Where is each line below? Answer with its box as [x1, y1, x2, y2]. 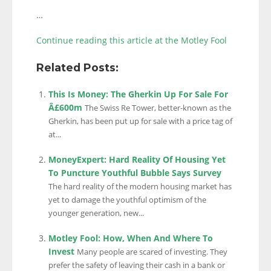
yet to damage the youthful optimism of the [48, 195, 206, 205]
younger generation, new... [48, 208, 144, 218]
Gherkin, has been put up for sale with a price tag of [48, 116, 232, 126]
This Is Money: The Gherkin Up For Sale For [48, 88, 228, 100]
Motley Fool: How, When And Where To [48, 232, 213, 244]
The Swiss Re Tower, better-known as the [85, 103, 231, 113]
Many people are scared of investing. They [77, 247, 227, 257]
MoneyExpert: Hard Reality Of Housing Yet [48, 154, 226, 165]
